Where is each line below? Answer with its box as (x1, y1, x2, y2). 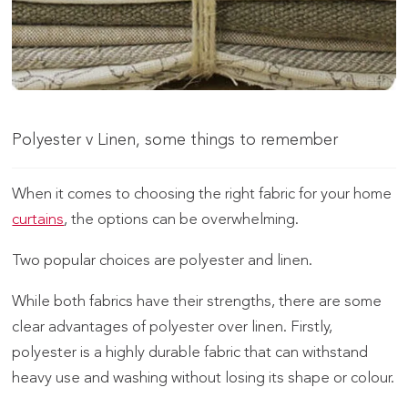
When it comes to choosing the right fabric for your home (12, 186, 393, 202)
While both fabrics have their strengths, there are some (12, 293, 382, 310)
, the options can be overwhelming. (64, 211, 300, 228)
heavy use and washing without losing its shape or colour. (12, 370, 395, 386)
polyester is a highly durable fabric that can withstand (12, 344, 369, 361)
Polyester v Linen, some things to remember (12, 131, 339, 148)
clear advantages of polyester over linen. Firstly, (12, 319, 333, 335)
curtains (12, 211, 65, 228)
